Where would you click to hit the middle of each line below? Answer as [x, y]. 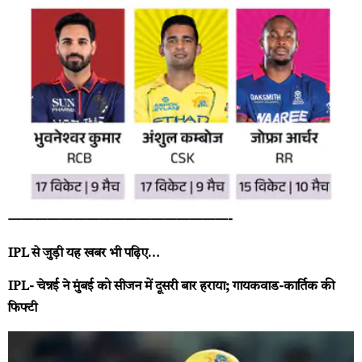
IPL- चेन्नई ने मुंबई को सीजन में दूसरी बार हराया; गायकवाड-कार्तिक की [171, 286]
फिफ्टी [23, 308]
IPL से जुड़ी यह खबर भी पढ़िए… [84, 253]
